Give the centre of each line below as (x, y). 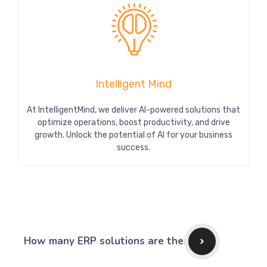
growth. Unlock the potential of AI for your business (133, 135)
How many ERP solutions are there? (111, 241)
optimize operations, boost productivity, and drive (133, 122)
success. (133, 147)
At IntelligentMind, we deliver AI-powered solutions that (133, 110)
